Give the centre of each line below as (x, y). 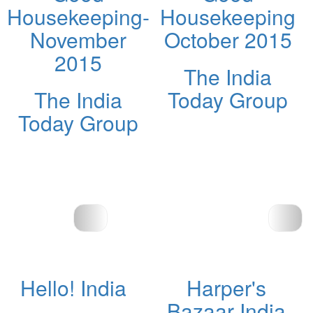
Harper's (226, 287)
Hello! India (73, 287)
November (78, 39)
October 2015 (228, 39)
